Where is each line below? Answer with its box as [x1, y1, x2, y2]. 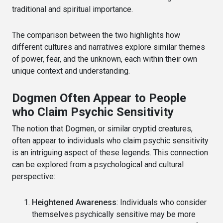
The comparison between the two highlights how [12, 30, 180, 40]
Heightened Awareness [32, 197, 116, 207]
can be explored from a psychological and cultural [12, 159, 184, 169]
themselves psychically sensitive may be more [32, 209, 196, 219]
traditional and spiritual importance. [12, 4, 133, 14]
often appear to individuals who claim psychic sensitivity [12, 135, 209, 145]
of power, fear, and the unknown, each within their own [12, 54, 197, 64]
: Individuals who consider [116, 197, 207, 207]
